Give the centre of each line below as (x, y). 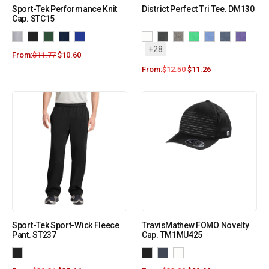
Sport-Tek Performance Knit (65, 9)
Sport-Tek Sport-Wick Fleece (66, 225)
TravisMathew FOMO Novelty (195, 225)
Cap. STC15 (33, 19)
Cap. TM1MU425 (172, 235)
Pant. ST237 (34, 235)
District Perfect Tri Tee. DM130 (198, 9)
